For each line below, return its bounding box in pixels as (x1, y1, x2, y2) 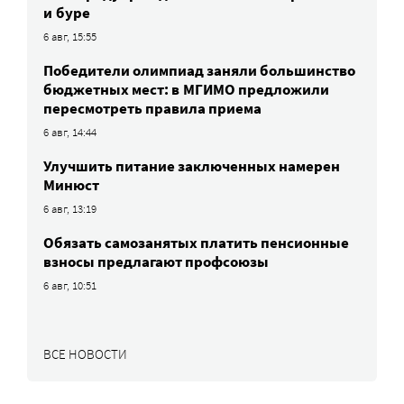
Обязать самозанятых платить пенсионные (43, 232, 349, 252)
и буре (43, 2, 90, 23)
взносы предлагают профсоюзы (43, 251, 269, 271)
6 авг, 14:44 (43, 124, 97, 140)
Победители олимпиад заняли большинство (43, 60, 355, 80)
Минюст (43, 174, 99, 195)
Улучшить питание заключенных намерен (43, 155, 340, 176)
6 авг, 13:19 (43, 200, 97, 216)
